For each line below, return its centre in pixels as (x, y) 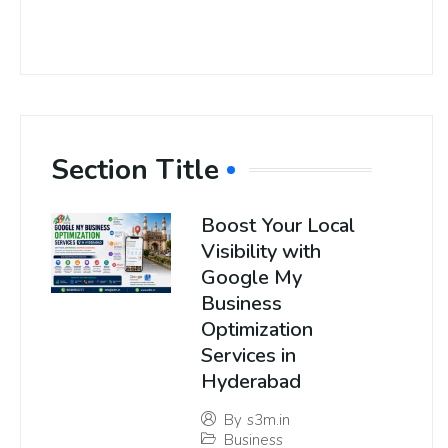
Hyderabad (251, 382)
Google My (251, 278)
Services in (248, 356)
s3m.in (268, 420)
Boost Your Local (278, 226)
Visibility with (261, 252)
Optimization (257, 330)
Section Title (135, 170)
